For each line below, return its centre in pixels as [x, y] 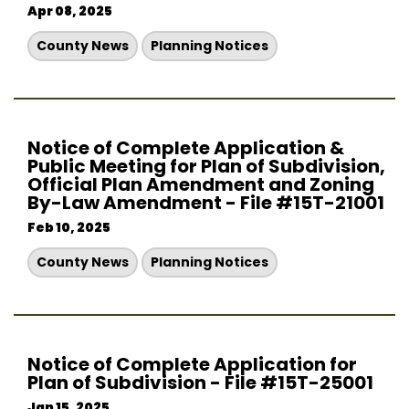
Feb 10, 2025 [69, 227]
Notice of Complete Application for [192, 364]
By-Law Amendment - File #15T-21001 [206, 203]
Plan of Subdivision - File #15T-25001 [200, 383]
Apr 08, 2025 [70, 11]
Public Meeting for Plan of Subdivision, [206, 166]
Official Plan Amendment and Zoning [201, 184]
